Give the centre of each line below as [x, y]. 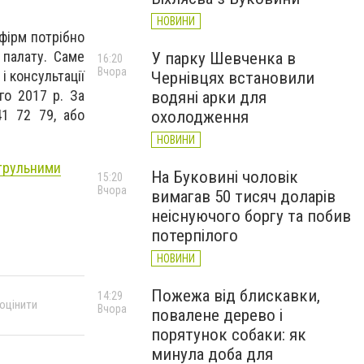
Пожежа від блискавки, [236, 296]
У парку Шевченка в [223, 58]
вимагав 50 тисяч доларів [243, 197]
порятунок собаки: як [229, 335]
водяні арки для [209, 97]
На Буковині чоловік [225, 177]
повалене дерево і [217, 315]
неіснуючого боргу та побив [251, 216]
